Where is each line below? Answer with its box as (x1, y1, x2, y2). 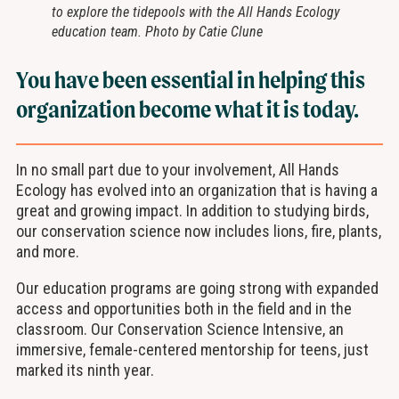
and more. (15, 242, 86, 262)
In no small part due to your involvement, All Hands (15, 160, 339, 180)
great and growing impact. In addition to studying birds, (15, 201, 369, 221)
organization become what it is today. (15, 94, 359, 123)
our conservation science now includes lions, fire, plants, (15, 222, 381, 241)
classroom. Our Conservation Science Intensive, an (15, 320, 344, 339)
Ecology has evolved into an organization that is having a (15, 181, 378, 200)
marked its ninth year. (15, 361, 161, 380)
